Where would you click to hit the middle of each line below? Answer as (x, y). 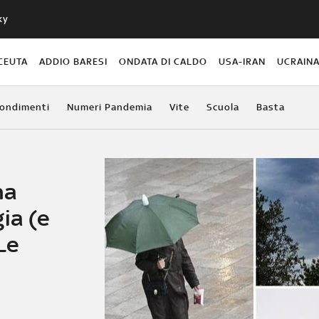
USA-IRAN (242, 61)
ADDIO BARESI (73, 61)
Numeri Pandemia (109, 107)
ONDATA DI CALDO (163, 61)
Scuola (223, 107)
